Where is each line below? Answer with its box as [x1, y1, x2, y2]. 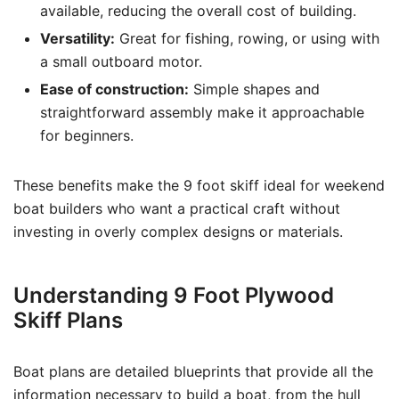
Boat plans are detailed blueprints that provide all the [13, 362, 373, 380]
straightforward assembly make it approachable [40, 103, 364, 121]
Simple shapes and [189, 80, 320, 98]
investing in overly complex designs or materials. [13, 223, 343, 240]
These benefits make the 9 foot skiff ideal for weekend [13, 176, 385, 194]
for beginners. [40, 126, 134, 144]
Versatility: [40, 29, 115, 47]
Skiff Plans [13, 307, 123, 333]
